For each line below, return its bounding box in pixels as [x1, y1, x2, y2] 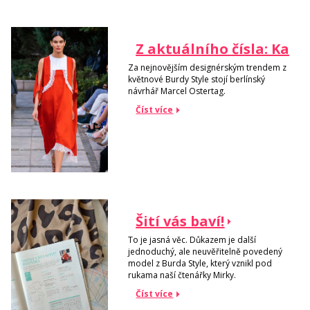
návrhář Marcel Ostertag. [128, 84, 226, 97]
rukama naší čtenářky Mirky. [128, 268, 237, 281]
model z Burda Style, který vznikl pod [128, 257, 273, 269]
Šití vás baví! [136, 212, 225, 231]
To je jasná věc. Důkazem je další [128, 233, 257, 246]
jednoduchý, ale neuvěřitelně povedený [128, 245, 283, 257]
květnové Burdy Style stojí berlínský [128, 73, 266, 85]
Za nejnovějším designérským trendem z [128, 61, 287, 73]
